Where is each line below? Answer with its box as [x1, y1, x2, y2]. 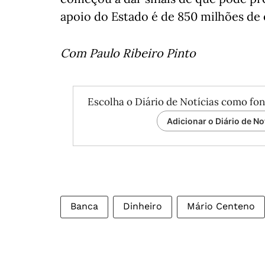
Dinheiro [123, 201, 162, 212]
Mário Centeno [187, 201, 255, 212]
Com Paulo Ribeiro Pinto [60, 46, 196, 60]
